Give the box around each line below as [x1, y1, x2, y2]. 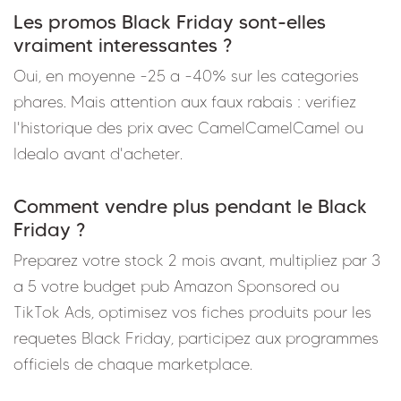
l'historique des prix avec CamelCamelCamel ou [13, 117, 363, 138]
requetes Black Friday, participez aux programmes [13, 328, 379, 348]
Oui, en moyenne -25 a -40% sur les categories [13, 65, 359, 86]
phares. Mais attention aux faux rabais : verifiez [13, 91, 356, 112]
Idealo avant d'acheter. [13, 143, 183, 164]
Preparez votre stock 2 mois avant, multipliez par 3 [13, 250, 380, 270]
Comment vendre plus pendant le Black [13, 193, 367, 218]
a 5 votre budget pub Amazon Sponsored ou [13, 276, 339, 296]
